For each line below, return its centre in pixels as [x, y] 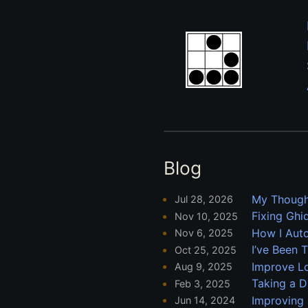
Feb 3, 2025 [202, 283]
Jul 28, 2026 [204, 199]
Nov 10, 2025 [206, 216]
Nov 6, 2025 [204, 233]
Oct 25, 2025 [206, 250]
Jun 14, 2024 [205, 300]
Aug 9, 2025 [203, 267]
